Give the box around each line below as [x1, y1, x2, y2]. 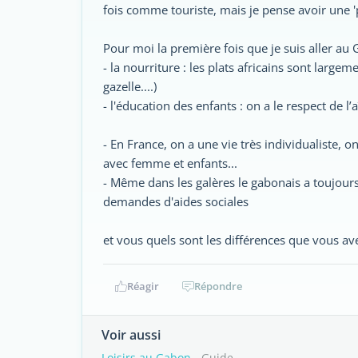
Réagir [126, 279, 159, 293]
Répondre [194, 279, 242, 293]
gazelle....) [103, 78, 157, 94]
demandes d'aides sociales [103, 193, 249, 209]
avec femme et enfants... [103, 155, 237, 171]
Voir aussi [101, 326, 161, 344]
